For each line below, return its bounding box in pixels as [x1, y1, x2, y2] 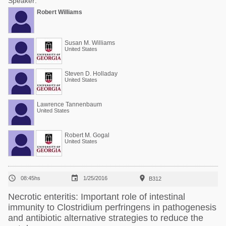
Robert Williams [37, 9, 82, 16]
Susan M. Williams [65, 39, 115, 46]
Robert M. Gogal [65, 132, 109, 139]
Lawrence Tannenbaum [37, 101, 102, 108]
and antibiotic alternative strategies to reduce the [8, 213, 203, 223]
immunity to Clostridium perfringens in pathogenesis [8, 202, 216, 212]
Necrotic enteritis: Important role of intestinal [8, 192, 185, 202]
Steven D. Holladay [65, 70, 118, 77]
